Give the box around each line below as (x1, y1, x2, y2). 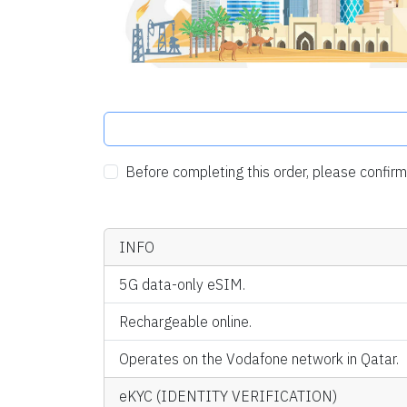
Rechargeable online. (119, 312, 252, 331)
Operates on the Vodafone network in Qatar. (119, 349, 399, 368)
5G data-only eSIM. (119, 274, 245, 293)
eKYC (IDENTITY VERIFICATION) (119, 386, 337, 405)
